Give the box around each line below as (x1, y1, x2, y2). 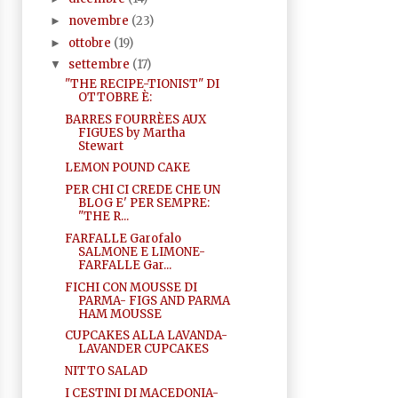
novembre (68, 12, 132, 28)
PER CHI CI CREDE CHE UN (64, 182, 220, 198)
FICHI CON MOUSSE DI (64, 279, 197, 295)
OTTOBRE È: (77, 89, 152, 105)
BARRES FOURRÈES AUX (64, 111, 206, 127)
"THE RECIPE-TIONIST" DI (64, 76, 219, 92)
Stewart (77, 138, 123, 154)
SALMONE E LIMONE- (77, 243, 205, 259)
